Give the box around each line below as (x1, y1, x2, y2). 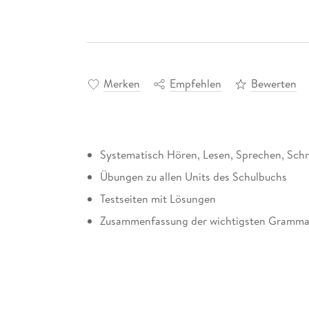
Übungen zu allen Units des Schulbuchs (99, 169, 287, 185)
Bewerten (250, 75, 297, 91)
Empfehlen (169, 75, 221, 91)
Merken (103, 75, 140, 91)
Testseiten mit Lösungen (99, 191, 216, 207)
